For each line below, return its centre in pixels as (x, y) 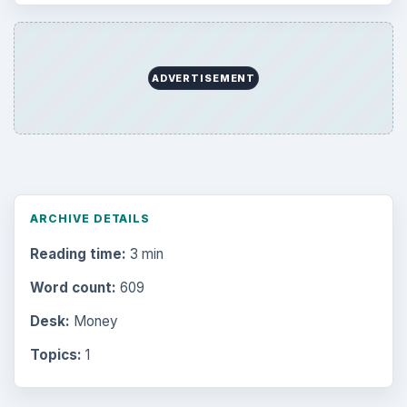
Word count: (73, 287)
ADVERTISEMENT (203, 78)
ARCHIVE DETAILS (90, 219)
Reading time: (78, 253)
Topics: (55, 355)
